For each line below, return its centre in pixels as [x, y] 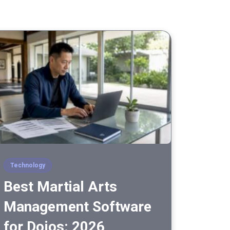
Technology [28, 166]
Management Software [78, 207]
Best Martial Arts [60, 187]
